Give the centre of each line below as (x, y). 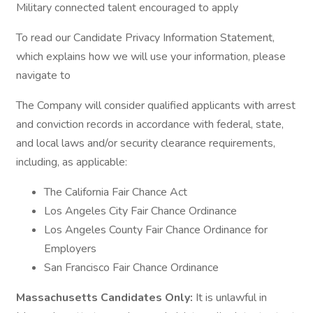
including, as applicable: (72, 162)
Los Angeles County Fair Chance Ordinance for (156, 230)
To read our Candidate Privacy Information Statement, (145, 38)
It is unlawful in (231, 298)
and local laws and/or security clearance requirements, (146, 143)
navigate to (43, 75)
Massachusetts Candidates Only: (106, 298)
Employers (70, 249)
